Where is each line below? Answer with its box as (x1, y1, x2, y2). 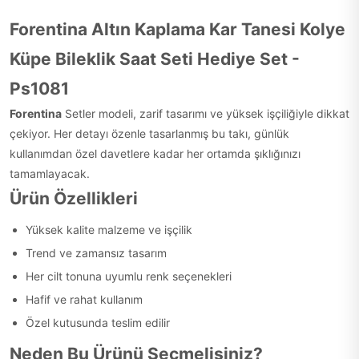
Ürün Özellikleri (10, 188, 138, 208)
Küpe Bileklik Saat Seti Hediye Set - (10, 49, 300, 69)
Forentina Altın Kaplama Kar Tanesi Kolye (10, 19, 345, 39)
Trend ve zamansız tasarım (26, 246, 167, 260)
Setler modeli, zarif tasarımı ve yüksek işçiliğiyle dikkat (62, 107, 349, 120)
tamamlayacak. (10, 167, 90, 180)
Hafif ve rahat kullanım (26, 292, 143, 306)
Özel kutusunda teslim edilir (26, 316, 170, 329)
